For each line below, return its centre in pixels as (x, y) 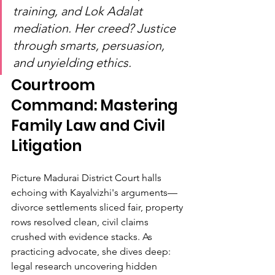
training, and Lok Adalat (79, 11)
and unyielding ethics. (72, 63)
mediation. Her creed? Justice (96, 28)
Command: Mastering (96, 105)
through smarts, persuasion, (90, 45)
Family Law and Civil (90, 126)
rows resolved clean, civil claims (81, 222)
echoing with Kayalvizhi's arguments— (94, 192)
